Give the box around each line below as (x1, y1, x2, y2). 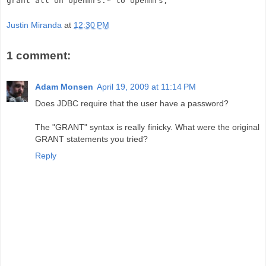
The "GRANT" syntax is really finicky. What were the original (35, 122, 259, 132)
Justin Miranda (7, 20, 62, 30)
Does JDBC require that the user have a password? (35, 98, 229, 108)
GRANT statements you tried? (35, 134, 148, 144)
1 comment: (7, 49, 71, 62)
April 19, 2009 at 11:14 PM (97, 81, 196, 91)
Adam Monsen (35, 81, 93, 91)
